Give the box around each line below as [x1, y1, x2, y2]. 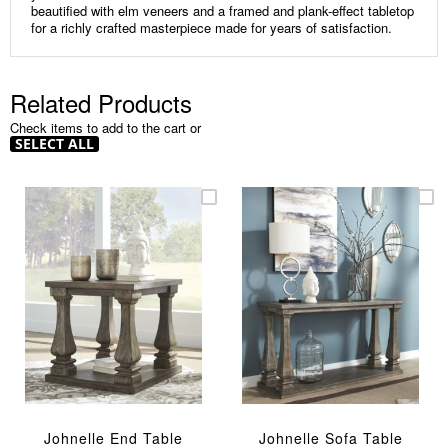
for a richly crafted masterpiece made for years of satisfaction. [31, 17, 392, 37]
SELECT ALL [15, 133, 94, 153]
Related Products [10, 84, 192, 120]
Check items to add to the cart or [10, 117, 201, 137]
